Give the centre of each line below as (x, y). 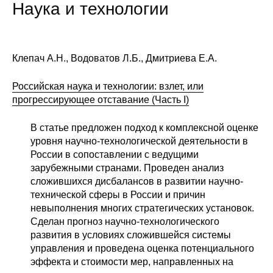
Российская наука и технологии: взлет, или (108, 87)
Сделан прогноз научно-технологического (125, 222)
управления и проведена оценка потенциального (142, 249)
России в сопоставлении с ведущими (115, 155)
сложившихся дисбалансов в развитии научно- (137, 182)
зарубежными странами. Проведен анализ (127, 168)
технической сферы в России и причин (118, 195)
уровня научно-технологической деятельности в (139, 141)
